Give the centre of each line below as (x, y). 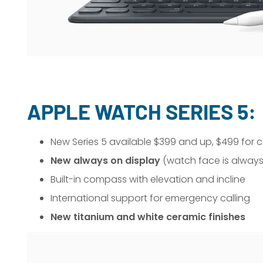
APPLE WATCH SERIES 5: (141, 111)
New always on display (105, 161)
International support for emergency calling (150, 198)
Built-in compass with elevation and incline (148, 179)
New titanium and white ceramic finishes (148, 217)
